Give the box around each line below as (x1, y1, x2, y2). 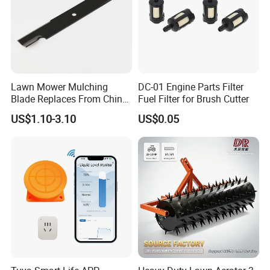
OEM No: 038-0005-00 (11, 104, 105, 118)
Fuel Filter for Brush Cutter (137, 92, 249, 105)
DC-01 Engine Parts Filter (137, 80, 243, 93)
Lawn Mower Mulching (11, 80, 108, 93)
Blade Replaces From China (11, 92, 128, 105)
